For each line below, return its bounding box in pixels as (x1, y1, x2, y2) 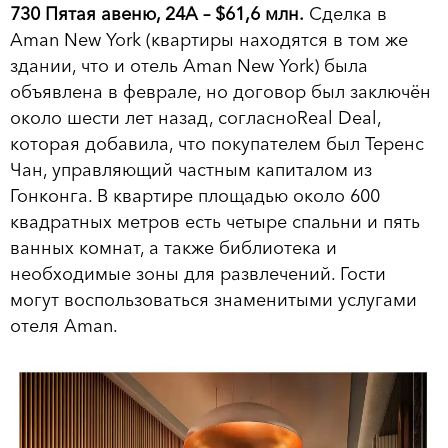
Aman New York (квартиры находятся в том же (10, 29, 408, 52)
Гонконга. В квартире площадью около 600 (10, 185, 380, 208)
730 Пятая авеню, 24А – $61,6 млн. (10, 3, 304, 26)
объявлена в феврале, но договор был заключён (10, 81, 431, 104)
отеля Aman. (10, 315, 118, 338)
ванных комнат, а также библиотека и (10, 237, 337, 260)
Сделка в (304, 3, 387, 26)
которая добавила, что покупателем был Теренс (10, 133, 424, 156)
